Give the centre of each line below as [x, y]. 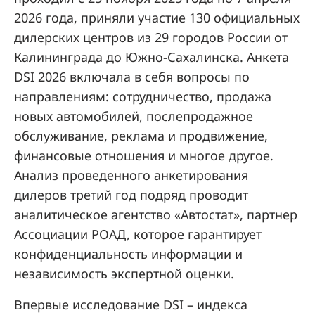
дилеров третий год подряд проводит [131, 195]
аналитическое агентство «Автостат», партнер [156, 214]
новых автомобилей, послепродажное [134, 116]
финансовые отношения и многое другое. [144, 155]
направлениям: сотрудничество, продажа [143, 96]
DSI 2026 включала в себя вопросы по [132, 77]
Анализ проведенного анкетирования [131, 175]
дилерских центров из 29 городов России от [151, 37]
